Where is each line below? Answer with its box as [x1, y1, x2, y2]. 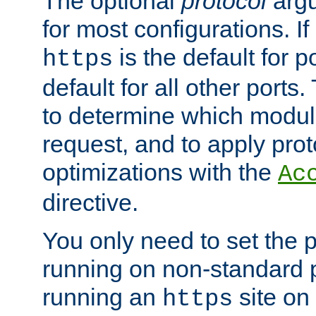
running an [42, 283, 162, 310]
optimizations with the [42, 158, 278, 186]
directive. [42, 188, 138, 216]
